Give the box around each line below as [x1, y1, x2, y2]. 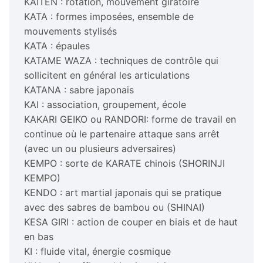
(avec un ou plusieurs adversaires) [24, 142, 176, 154]
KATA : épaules [24, 39, 90, 52]
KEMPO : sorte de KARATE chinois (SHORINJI [24, 157, 225, 169]
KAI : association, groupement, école [24, 98, 186, 110]
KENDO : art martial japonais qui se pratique [24, 186, 221, 198]
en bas [24, 230, 53, 242]
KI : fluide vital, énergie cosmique [24, 245, 171, 257]
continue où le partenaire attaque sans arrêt [24, 127, 220, 140]
